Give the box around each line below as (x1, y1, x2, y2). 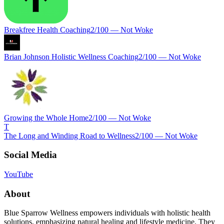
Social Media (4, 149, 57, 160)
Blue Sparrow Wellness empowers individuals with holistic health (4, 208, 210, 217)
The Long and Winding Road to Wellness (4, 131, 135, 140)
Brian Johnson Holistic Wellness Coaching (4, 52, 138, 61)
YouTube (4, 170, 33, 178)
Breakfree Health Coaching (4, 25, 90, 34)
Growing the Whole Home (4, 113, 88, 122)
